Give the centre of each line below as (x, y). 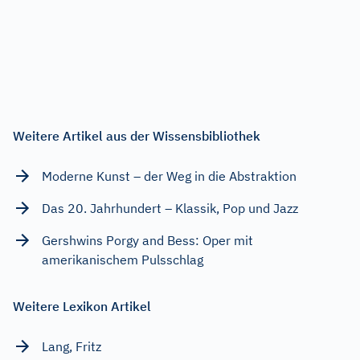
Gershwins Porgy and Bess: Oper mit (147, 240)
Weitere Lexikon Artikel (82, 306)
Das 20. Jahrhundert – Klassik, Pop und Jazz (170, 208)
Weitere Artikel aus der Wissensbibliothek (137, 135)
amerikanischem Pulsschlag (123, 259)
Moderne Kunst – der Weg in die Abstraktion (169, 176)
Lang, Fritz (72, 346)
